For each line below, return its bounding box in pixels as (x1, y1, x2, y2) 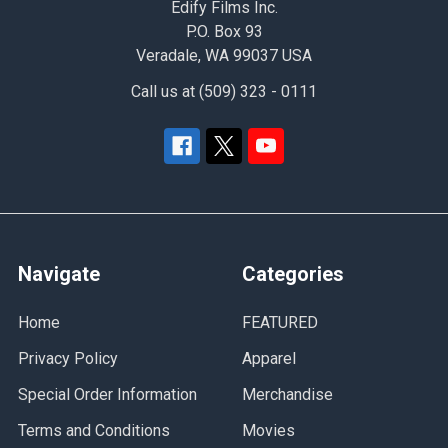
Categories (242, 261, 344, 286)
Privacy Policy (18, 348, 118, 368)
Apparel (242, 348, 296, 368)
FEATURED (242, 312, 318, 332)
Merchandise (242, 384, 333, 404)
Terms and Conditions (18, 420, 170, 440)
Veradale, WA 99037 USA (136, 45, 312, 65)
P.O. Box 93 (185, 21, 263, 41)
